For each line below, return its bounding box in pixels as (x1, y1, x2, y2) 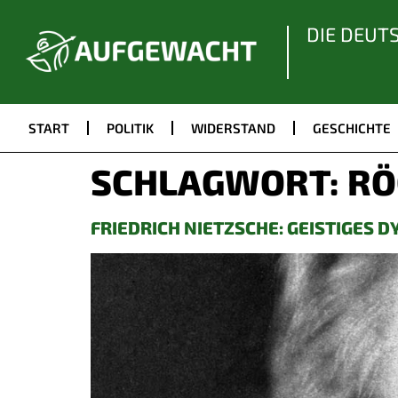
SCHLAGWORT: (91, 160, 347, 203)
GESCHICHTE (313, 120, 391, 136)
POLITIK (107, 120, 154, 136)
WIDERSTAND (191, 120, 275, 136)
